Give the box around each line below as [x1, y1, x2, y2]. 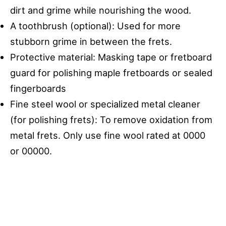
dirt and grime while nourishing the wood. [10, 4, 191, 16]
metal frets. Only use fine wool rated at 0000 [10, 129, 205, 141]
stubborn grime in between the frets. [10, 35, 172, 47]
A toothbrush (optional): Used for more [10, 20, 181, 31]
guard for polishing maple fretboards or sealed [10, 67, 212, 78]
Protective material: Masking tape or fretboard [10, 51, 212, 63]
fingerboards [10, 82, 66, 94]
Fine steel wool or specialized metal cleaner [10, 98, 200, 109]
